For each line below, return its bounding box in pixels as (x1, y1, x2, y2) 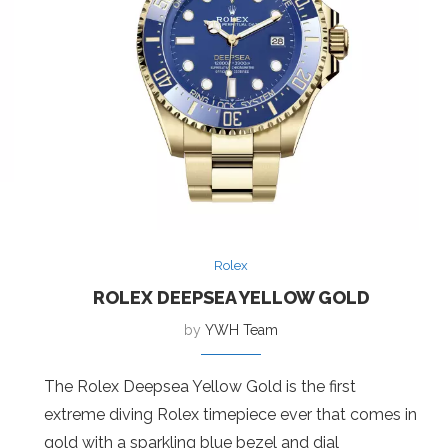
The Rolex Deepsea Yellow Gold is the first (43, 376, 356, 396)
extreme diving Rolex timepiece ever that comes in (43, 404, 417, 424)
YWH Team (205, 321, 279, 338)
